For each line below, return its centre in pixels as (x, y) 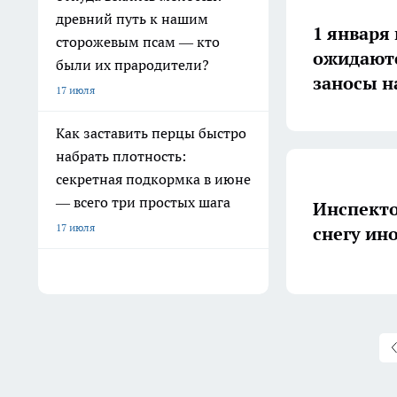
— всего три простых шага (143, 202)
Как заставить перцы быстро (151, 133)
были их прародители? (132, 65)
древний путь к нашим (132, 19)
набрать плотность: (121, 156)
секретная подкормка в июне (153, 179)
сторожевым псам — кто (138, 42)
